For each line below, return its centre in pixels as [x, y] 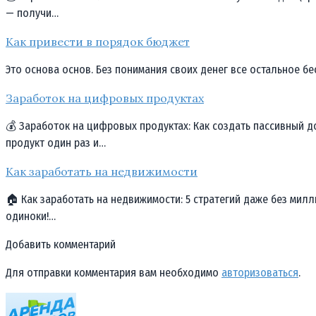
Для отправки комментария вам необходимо [114, 272]
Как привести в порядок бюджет [98, 41]
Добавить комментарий [61, 244]
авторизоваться [260, 272]
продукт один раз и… [56, 142]
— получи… [32, 13]
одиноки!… [31, 216]
